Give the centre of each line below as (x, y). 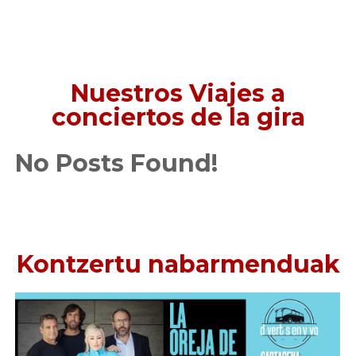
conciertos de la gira (178, 117)
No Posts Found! (116, 163)
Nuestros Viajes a (178, 93)
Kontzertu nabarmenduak (178, 264)
